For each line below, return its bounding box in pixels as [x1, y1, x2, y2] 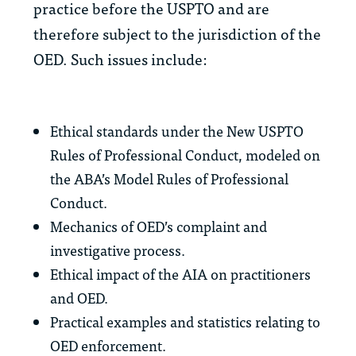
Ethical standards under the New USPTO [50, 119, 304, 143]
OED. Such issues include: [33, 46, 207, 72]
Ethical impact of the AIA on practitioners [50, 262, 311, 286]
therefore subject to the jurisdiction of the [33, 21, 321, 46]
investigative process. [50, 238, 185, 262]
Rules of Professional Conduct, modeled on [50, 143, 320, 167]
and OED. [50, 286, 108, 310]
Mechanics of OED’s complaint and [50, 215, 267, 238]
